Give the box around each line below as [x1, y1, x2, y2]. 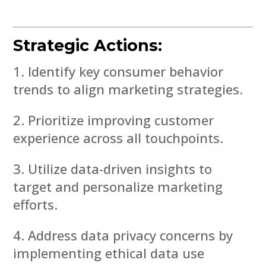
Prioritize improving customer [28, 110, 214, 129]
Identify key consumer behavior [28, 62, 224, 80]
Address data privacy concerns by [28, 226, 233, 244]
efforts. [13, 195, 58, 213]
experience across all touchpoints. [13, 128, 224, 147]
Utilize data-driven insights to [28, 159, 213, 178]
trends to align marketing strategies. [13, 80, 243, 98]
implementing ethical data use [13, 243, 205, 262]
